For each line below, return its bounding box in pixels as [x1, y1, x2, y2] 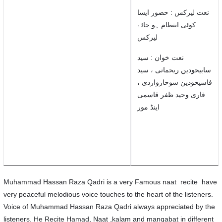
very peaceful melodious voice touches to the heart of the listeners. [3, 190, 213, 198]
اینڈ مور [137, 103, 160, 111]
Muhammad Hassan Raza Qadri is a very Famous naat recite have [3, 178, 217, 186]
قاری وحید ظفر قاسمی [137, 91, 205, 99]
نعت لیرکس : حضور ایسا [137, 8, 209, 16]
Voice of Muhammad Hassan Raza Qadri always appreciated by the [3, 203, 215, 211]
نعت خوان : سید [137, 54, 184, 61]
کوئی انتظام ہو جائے [137, 21, 196, 29]
